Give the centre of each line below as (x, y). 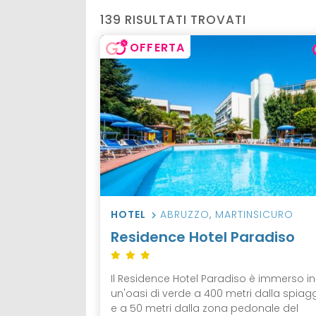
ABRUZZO (185, 215)
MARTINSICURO (254, 215)
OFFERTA (158, 48)
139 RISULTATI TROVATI (173, 20)
